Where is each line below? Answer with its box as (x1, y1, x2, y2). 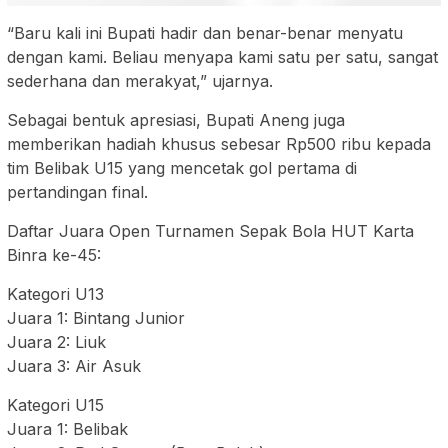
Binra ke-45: (7, 245, 101, 266)
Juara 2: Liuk (7, 332, 106, 353)
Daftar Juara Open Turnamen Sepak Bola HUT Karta (7, 221, 414, 242)
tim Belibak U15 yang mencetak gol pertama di (7, 158, 357, 179)
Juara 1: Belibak (7, 419, 128, 440)
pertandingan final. (7, 182, 148, 203)
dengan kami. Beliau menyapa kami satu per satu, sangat (7, 47, 438, 68)
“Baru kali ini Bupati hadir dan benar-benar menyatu (7, 23, 403, 44)
